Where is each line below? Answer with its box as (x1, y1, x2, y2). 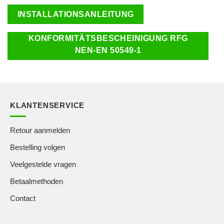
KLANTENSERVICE (10, 101, 85, 110)
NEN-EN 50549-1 (74, 45, 141, 54)
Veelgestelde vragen (10, 160, 76, 169)
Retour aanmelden (10, 126, 70, 135)
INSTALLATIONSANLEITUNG (17, 9, 134, 18)
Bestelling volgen (10, 143, 65, 152)
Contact (10, 194, 35, 203)
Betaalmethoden (10, 177, 63, 186)
